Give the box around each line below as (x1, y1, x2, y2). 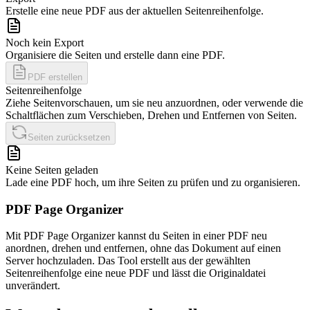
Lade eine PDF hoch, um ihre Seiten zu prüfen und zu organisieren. (6, 176, 300, 188)
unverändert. (6, 280, 60, 292)
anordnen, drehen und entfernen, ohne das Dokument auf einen (6, 242, 281, 255)
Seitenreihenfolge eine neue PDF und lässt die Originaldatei (6, 267, 266, 280)
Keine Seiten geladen (6, 163, 98, 176)
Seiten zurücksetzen (28, 131, 110, 143)
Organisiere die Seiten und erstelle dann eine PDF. (6, 48, 225, 61)
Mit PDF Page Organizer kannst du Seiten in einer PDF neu (6, 230, 267, 242)
